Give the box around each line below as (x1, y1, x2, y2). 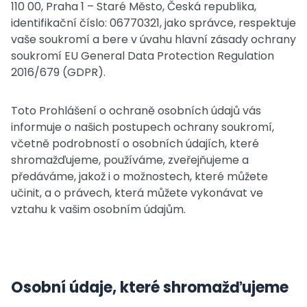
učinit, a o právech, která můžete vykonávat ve (11, 185, 263, 201)
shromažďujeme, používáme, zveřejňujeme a (11, 152, 249, 168)
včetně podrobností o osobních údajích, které (11, 136, 259, 151)
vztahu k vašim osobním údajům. (11, 201, 186, 217)
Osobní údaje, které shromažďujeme (11, 277, 288, 298)
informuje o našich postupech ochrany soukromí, (11, 119, 274, 135)
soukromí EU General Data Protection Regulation (11, 48, 274, 64)
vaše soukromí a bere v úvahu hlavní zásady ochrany (11, 32, 296, 47)
